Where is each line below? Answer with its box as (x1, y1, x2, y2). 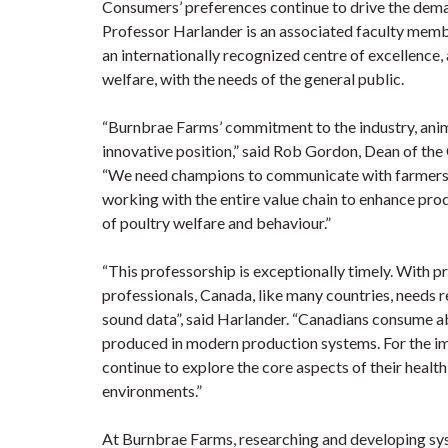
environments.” (102, 381, 205, 400)
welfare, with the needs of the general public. (102, 69, 404, 88)
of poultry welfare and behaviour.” (102, 213, 331, 232)
